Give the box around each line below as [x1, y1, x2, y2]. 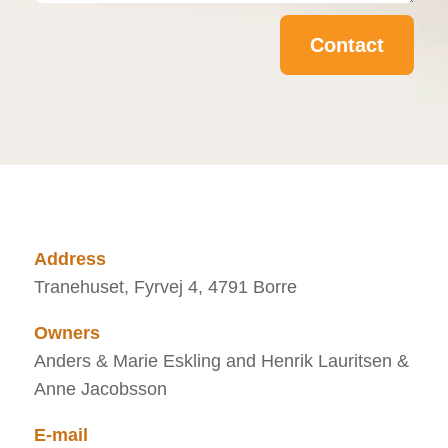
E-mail [33, 424, 88, 445]
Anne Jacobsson [33, 378, 167, 399]
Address [33, 248, 106, 269]
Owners [33, 322, 100, 343]
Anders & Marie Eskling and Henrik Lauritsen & [33, 350, 409, 371]
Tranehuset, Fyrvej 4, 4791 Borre [33, 276, 297, 297]
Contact [310, 33, 385, 56]
